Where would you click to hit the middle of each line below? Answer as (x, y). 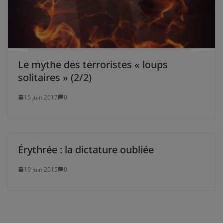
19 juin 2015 (41, 169)
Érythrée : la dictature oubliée (86, 149)
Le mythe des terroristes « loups (93, 64)
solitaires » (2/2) (55, 77)
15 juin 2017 (41, 97)
